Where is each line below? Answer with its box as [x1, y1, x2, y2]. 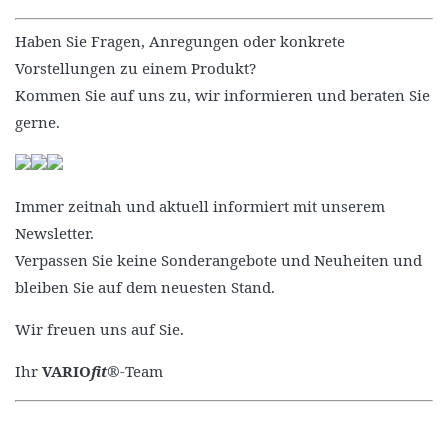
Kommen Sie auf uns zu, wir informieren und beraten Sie [15, 84, 430, 105]
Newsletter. [15, 222, 94, 243]
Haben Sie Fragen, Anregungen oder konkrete [15, 30, 345, 51]
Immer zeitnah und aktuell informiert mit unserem [15, 195, 385, 216]
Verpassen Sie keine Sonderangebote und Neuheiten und [15, 249, 422, 270]
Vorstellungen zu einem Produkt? [15, 57, 256, 78]
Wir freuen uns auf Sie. [15, 318, 184, 339]
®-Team [107, 360, 163, 381]
